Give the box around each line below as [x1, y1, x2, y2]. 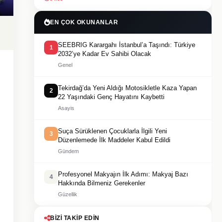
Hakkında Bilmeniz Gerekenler [58, 179, 145, 187]
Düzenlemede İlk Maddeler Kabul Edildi [58, 136, 170, 144]
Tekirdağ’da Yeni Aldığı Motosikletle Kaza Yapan [58, 84, 197, 92]
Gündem [58, 148, 79, 154]
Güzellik [58, 191, 77, 197]
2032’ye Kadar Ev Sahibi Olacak [58, 50, 151, 57]
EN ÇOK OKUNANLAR [50, 19, 118, 26]
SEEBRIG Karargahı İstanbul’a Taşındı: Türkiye [58, 41, 195, 49]
